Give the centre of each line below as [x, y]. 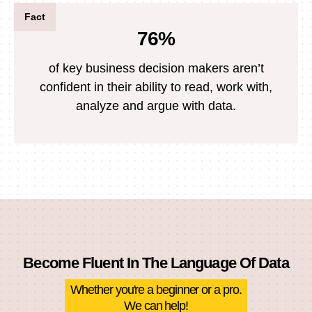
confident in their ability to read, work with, [156, 87]
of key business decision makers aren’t [156, 68]
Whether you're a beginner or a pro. [156, 289]
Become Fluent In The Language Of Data [156, 263]
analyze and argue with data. [156, 106]
